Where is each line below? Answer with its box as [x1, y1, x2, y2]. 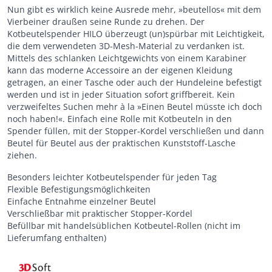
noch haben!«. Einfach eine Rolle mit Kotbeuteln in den [7, 112, 232, 124]
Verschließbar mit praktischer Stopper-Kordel [7, 207, 192, 219]
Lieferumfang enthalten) [7, 231, 106, 243]
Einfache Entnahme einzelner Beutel [7, 195, 156, 207]
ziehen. [7, 149, 37, 161]
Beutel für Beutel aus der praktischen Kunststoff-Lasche [7, 137, 236, 149]
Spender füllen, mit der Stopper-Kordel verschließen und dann [7, 124, 264, 137]
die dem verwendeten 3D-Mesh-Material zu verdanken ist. [7, 39, 245, 52]
